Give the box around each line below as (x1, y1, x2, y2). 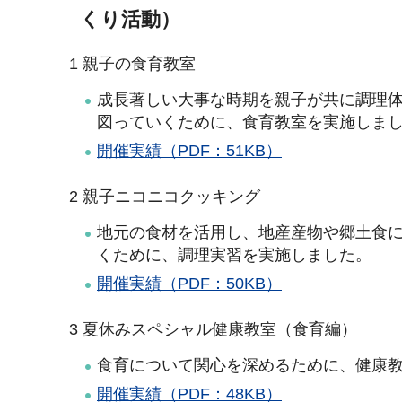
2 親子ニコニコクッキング (65, 187, 260, 205)
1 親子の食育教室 (65, 54, 196, 73)
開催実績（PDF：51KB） (97, 142, 282, 161)
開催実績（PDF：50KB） (97, 275, 282, 293)
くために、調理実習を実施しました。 (97, 246, 371, 265)
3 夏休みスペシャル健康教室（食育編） (65, 319, 357, 338)
